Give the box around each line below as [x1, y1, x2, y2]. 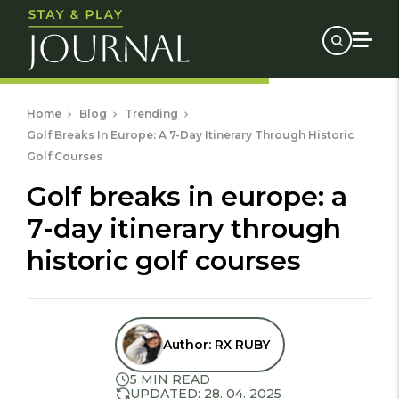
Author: [162, 336, 215, 353]
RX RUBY [214, 336, 270, 353]
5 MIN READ [129, 371, 210, 387]
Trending [125, 107, 178, 120]
